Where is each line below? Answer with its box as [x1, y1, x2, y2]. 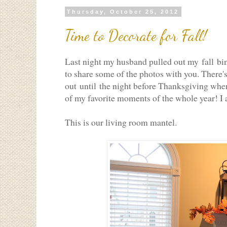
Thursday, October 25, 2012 [67, 9, 179, 15]
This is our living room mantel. [65, 116, 177, 129]
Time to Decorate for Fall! [65, 26, 207, 45]
